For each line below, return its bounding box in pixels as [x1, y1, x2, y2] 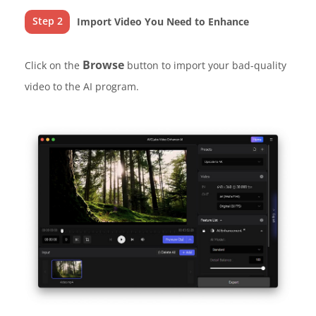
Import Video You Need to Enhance [77, 14, 250, 28]
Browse [83, 56, 124, 73]
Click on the [25, 58, 83, 72]
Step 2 [32, 13, 63, 28]
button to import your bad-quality [124, 58, 286, 72]
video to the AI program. [25, 79, 139, 93]
